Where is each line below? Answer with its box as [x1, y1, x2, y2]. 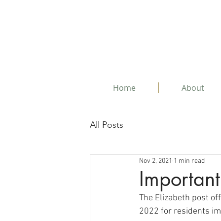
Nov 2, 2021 [139, 156, 172, 165]
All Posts [90, 119, 123, 130]
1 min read [174, 156, 205, 165]
